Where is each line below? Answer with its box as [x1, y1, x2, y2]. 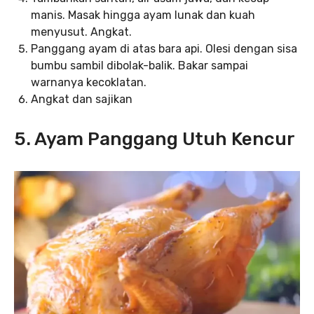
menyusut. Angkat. [31, 25, 132, 39]
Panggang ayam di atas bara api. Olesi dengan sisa [31, 41, 297, 55]
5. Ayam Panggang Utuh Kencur [14, 128, 295, 150]
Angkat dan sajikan [31, 92, 132, 106]
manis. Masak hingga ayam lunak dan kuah [31, 8, 255, 22]
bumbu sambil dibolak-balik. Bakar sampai [31, 58, 248, 72]
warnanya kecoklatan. [31, 75, 146, 89]
